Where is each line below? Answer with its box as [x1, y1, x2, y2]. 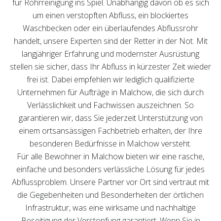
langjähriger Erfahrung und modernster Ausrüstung [22, 48, 199, 59]
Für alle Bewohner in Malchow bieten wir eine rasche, [17, 151, 204, 162]
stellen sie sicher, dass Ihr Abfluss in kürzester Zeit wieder [10, 61, 211, 72]
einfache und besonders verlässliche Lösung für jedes [16, 164, 205, 175]
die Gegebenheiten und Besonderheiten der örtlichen [17, 189, 204, 200]
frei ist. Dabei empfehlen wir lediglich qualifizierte [27, 74, 194, 85]
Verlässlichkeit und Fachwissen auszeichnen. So [27, 100, 194, 110]
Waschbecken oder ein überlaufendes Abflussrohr [23, 23, 198, 34]
